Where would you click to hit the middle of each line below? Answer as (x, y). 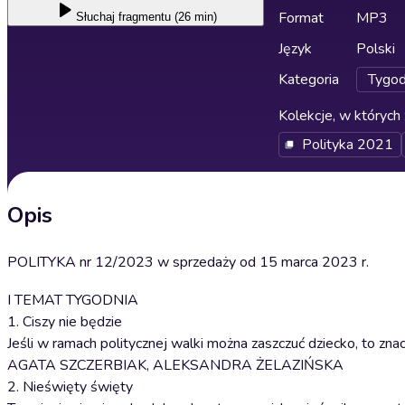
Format (301, 18)
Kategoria (309, 80)
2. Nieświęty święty (70, 387)
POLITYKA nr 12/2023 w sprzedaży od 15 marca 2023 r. (188, 262)
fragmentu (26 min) (168, 17)
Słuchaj (95, 17)
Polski (376, 49)
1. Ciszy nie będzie (65, 322)
